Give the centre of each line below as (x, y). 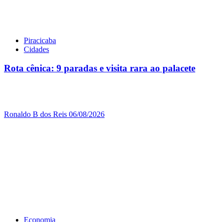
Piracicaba (40, 40)
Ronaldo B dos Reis (36, 114)
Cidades (36, 49)
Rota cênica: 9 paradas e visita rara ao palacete (100, 68)
